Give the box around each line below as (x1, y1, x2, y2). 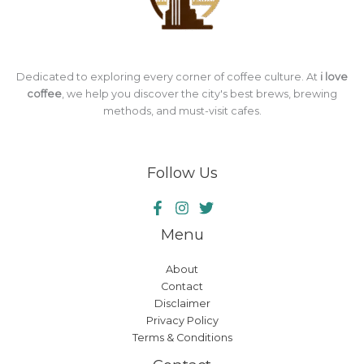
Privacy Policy (145, 314, 219, 327)
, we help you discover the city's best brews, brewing (62, 87, 337, 100)
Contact (161, 279, 203, 292)
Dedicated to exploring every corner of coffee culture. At (16, 70, 320, 83)
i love (320, 70, 348, 83)
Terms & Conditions (132, 331, 232, 344)
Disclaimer (154, 297, 210, 310)
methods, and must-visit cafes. (102, 104, 262, 117)
